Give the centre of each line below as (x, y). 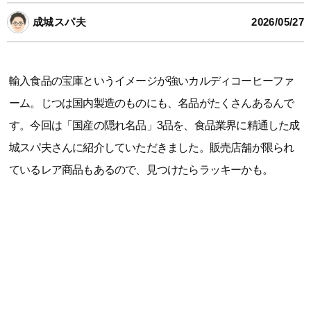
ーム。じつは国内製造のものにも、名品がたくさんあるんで (152, 103)
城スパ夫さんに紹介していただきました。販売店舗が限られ (152, 148)
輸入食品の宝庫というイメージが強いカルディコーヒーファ (152, 81)
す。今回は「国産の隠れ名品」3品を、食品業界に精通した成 (154, 125)
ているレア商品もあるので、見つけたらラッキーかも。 (141, 170)
